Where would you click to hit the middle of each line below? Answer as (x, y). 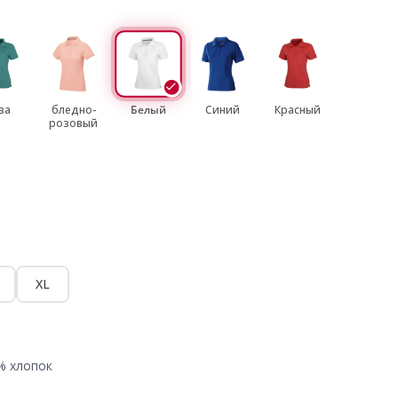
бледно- (73, 110)
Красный (297, 110)
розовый (74, 123)
